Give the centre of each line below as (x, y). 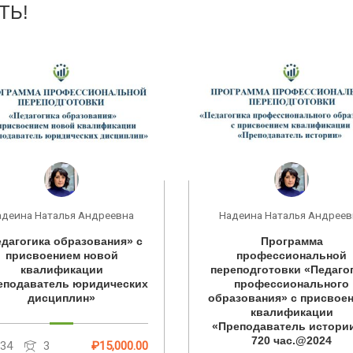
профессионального (292, 283)
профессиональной (292, 255)
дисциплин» (62, 297)
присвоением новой (61, 255)
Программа (292, 241)
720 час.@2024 (292, 340)
